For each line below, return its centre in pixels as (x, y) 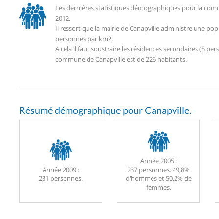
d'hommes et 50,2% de (158, 179)
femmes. (158, 187)
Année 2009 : (61, 170)
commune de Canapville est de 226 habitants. (121, 59)
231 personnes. (61, 179)
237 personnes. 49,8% (158, 170)
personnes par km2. (84, 38)
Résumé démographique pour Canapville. (105, 110)
